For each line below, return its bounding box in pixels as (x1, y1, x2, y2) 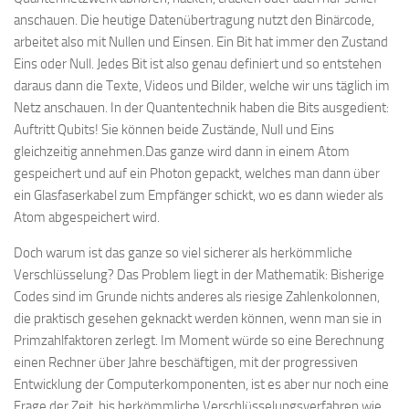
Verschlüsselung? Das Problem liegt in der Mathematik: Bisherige (14, 267, 384, 283)
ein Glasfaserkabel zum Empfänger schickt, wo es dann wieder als (14, 187, 383, 204)
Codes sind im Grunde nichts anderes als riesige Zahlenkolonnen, (14, 288, 380, 305)
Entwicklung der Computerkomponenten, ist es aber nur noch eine (14, 376, 389, 393)
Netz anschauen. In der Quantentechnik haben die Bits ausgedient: (14, 100, 389, 116)
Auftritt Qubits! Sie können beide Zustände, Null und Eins (14, 121, 334, 138)
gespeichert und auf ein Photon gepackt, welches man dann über (14, 165, 380, 182)
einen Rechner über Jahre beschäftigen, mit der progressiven (14, 354, 358, 371)
